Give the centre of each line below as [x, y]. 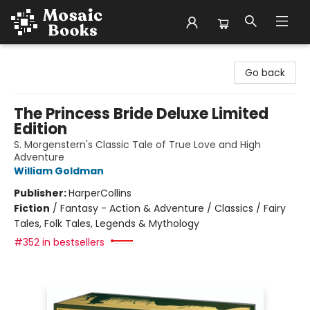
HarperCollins [100, 193]
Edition [40, 129]
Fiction [32, 208]
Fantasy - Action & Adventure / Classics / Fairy [173, 208]
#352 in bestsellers [59, 242]
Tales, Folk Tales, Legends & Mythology [107, 224]
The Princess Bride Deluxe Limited [141, 114]
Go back [265, 73]
